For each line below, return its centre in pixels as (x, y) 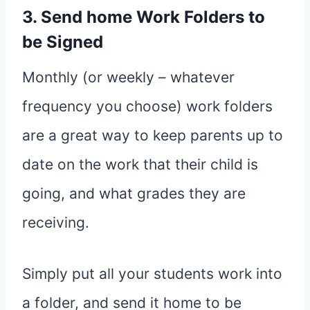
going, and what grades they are (134, 194)
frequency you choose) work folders (147, 107)
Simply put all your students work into (152, 274)
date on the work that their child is (140, 165)
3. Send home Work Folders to (144, 17)
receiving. (56, 223)
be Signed (63, 42)
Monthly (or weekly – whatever (128, 77)
